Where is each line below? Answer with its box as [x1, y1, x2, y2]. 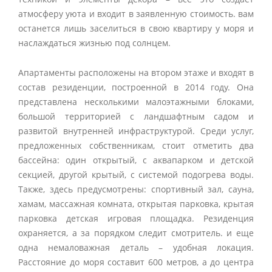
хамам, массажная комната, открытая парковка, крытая [18, 198, 254, 210]
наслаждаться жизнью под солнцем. [18, 37, 171, 49]
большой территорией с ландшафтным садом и [18, 110, 254, 123]
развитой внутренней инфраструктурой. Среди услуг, [18, 125, 254, 137]
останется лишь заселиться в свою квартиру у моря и [18, 22, 254, 35]
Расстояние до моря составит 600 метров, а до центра [18, 256, 254, 268]
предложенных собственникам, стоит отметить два [18, 140, 254, 152]
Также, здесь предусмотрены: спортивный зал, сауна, [18, 183, 254, 195]
